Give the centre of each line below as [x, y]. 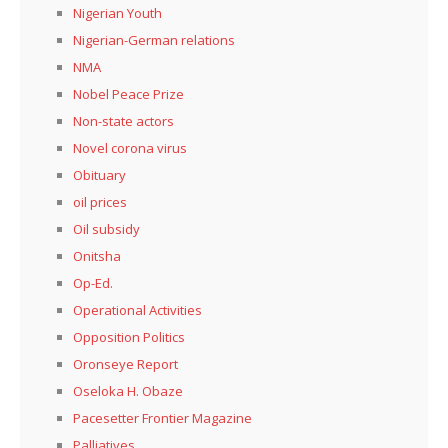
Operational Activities [137, 310]
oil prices [100, 202]
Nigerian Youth [117, 13]
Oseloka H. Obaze [128, 391]
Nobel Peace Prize [128, 94]
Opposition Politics [129, 337]
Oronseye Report [125, 364]
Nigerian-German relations [154, 40]
